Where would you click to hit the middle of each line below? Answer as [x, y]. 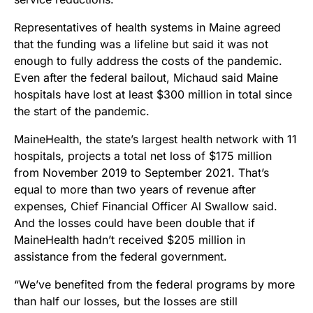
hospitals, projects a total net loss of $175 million [143, 156]
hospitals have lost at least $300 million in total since [153, 95]
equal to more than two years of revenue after [135, 190]
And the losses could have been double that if [134, 223]
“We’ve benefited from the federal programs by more [154, 285]
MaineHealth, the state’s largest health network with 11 [155, 139]
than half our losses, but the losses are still [126, 301]
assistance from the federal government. [121, 257]
